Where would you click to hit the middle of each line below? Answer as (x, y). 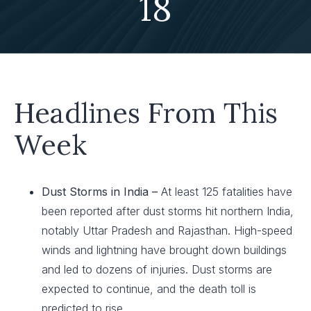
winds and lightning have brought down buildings (164, 250)
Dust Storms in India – (101, 192)
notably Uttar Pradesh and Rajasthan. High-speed (167, 230)
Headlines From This (146, 113)
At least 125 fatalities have (227, 192)
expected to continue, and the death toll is (149, 289)
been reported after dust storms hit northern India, (168, 211)
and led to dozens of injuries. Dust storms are (157, 269)
